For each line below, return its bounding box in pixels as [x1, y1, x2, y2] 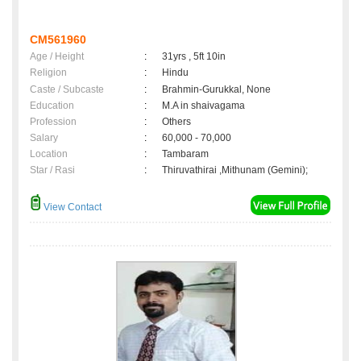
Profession [30, 116, 77, 128]
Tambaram [162, 148, 214, 160]
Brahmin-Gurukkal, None [162, 84, 271, 96]
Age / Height [30, 51, 84, 63]
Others [162, 116, 191, 128]
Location [30, 148, 68, 160]
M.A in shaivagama [162, 100, 245, 112]
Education [30, 100, 74, 112]
